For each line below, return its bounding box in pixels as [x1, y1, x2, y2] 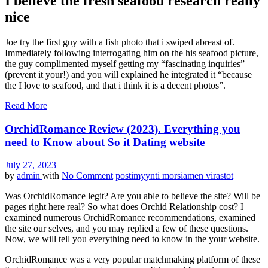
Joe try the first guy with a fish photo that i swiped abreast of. [5, 36, 234, 47]
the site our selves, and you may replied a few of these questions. [5, 223, 248, 234]
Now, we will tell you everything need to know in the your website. [5, 234, 260, 245]
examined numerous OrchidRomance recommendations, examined [5, 212, 255, 223]
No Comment [62, 170, 113, 181]
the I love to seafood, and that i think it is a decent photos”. [5, 80, 226, 90]
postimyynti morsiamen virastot [115, 170, 233, 181]
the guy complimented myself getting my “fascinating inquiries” [5, 58, 245, 69]
